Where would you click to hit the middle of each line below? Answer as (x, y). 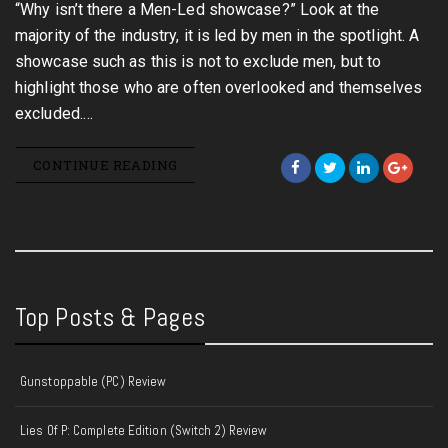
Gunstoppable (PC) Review (93, 381)
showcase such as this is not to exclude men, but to (198, 61)
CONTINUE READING (105, 165)
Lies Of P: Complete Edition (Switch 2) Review (144, 430)
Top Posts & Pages (110, 317)
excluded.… (54, 113)
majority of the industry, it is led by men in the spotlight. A (217, 35)
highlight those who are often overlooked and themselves (219, 87)
